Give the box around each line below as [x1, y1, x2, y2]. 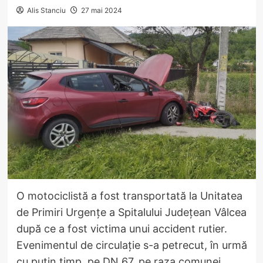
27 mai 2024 [80, 5, 122, 15]
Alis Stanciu [26, 5, 66, 15]
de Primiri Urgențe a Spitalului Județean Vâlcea [16, 205, 247, 218]
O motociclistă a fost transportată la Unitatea [16, 189, 242, 202]
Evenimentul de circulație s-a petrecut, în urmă [16, 238, 247, 251]
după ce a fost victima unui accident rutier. [16, 222, 227, 235]
